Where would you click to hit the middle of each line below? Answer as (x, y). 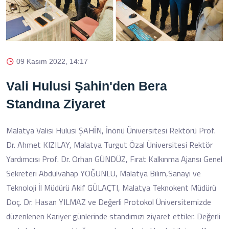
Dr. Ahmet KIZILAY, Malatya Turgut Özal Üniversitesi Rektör (109, 144)
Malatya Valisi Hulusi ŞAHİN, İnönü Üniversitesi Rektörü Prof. (111, 130)
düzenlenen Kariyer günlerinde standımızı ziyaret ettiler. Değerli (113, 216)
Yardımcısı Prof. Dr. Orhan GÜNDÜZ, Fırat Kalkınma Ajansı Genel (114, 159)
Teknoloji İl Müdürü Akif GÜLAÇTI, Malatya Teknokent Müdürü (111, 187)
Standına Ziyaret (56, 104)
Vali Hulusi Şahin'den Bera (87, 86)
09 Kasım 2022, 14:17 (52, 61)
